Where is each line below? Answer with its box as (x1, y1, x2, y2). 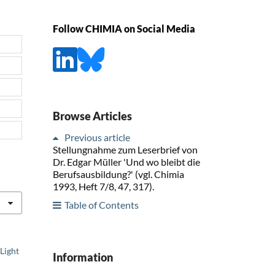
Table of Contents (64, 198, 139, 211)
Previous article (64, 131, 130, 143)
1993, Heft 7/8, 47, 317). (53, 180, 154, 192)
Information (53, 250, 113, 264)
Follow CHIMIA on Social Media (53, 23, 195, 35)
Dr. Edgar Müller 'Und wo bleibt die (53, 155, 200, 168)
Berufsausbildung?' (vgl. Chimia (53, 168, 184, 180)
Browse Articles (53, 109, 132, 123)
